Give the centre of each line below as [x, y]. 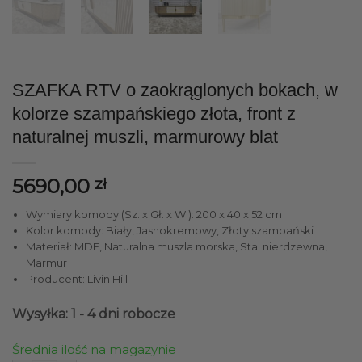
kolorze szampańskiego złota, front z [154, 113]
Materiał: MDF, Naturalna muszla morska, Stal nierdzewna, [176, 246]
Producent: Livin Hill [76, 278]
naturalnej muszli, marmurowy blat [145, 137]
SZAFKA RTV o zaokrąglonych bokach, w [175, 90]
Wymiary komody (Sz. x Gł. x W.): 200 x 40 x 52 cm [154, 214]
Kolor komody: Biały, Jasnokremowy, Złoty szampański [169, 230]
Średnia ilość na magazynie [94, 349]
